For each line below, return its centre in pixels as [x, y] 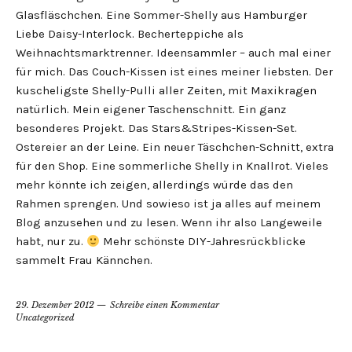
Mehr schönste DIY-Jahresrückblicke [203, 242]
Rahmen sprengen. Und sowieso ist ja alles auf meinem [168, 204]
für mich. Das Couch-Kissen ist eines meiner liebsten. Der [174, 72]
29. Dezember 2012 [55, 305]
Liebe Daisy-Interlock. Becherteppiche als [130, 34]
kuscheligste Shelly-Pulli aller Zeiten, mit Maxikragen [166, 91]
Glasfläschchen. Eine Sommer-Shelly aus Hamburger [161, 15]
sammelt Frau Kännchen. [84, 260]
